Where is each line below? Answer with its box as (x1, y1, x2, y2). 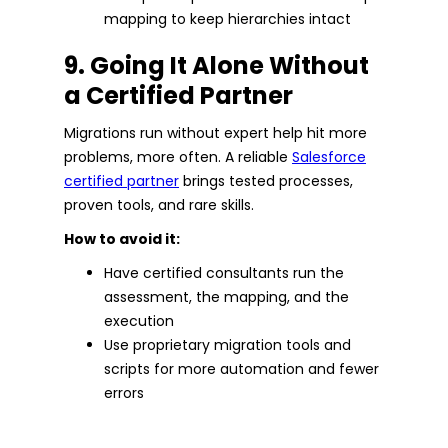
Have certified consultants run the (104, 263, 344, 284)
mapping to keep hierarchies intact (104, 9, 351, 30)
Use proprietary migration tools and (104, 335, 351, 356)
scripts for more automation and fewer (104, 359, 379, 380)
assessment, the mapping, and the (104, 287, 349, 308)
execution (104, 311, 174, 332)
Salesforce (292, 147, 366, 168)
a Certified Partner (64, 79, 293, 113)
